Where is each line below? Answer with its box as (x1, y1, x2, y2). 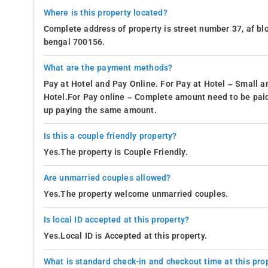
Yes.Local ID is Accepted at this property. (43, 230, 207, 241)
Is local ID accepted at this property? (43, 214, 190, 225)
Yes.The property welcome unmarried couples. (43, 188, 229, 199)
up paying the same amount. (43, 105, 157, 115)
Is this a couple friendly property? (43, 130, 177, 141)
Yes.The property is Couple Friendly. (43, 147, 188, 157)
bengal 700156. (43, 36, 105, 47)
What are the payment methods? (43, 62, 173, 73)
